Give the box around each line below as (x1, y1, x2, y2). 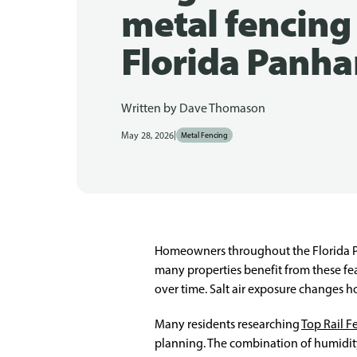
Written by (121, 100, 179, 116)
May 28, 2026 (121, 129, 174, 141)
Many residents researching (155, 316, 301, 331)
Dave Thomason (179, 100, 265, 116)
